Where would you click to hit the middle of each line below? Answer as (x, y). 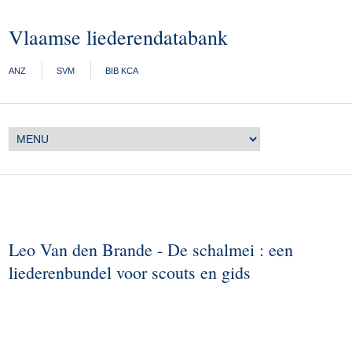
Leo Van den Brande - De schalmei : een (151, 249)
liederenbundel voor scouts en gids (130, 272)
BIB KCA (122, 71)
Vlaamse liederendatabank (119, 37)
